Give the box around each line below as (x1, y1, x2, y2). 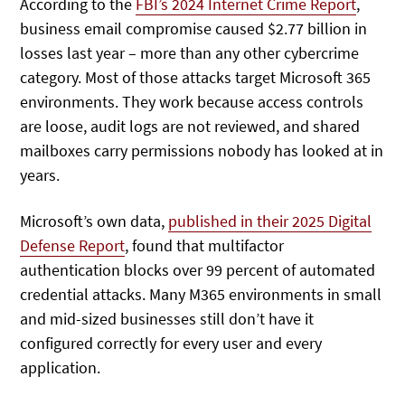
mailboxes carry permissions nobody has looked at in (20, 140, 384, 162)
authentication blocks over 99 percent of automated (20, 259, 376, 280)
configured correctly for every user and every (20, 332, 323, 353)
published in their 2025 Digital (168, 210, 372, 231)
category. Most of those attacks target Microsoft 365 (20, 67, 372, 89)
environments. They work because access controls (20, 91, 364, 113)
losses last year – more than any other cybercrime (20, 42, 360, 64)
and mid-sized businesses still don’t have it (20, 307, 315, 329)
